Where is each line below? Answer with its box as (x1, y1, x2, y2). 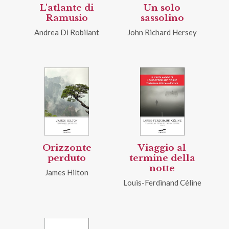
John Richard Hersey (127, 27, 197, 37)
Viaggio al (138, 142, 187, 153)
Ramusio (45, 12, 88, 24)
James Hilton (45, 167, 89, 177)
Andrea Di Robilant (34, 27, 100, 37)
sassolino (140, 12, 184, 24)
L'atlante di (40, 2, 94, 13)
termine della (129, 152, 195, 164)
